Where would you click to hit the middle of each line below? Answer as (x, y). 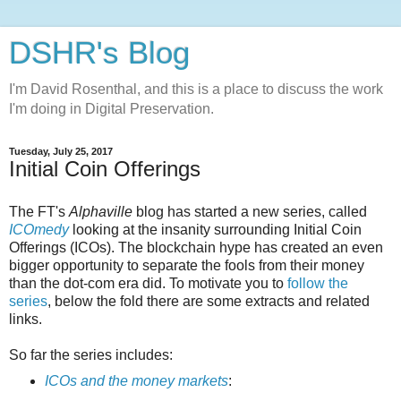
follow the (318, 283)
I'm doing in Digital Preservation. (111, 109)
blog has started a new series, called (250, 211)
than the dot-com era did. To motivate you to (148, 283)
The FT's (39, 211)
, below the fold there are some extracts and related (209, 301)
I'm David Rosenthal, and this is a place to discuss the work (196, 89)
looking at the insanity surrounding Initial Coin (215, 229)
